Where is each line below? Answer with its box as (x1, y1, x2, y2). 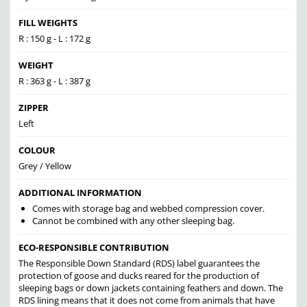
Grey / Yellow (19, 160, 71, 173)
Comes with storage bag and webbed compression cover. (32, 202, 265, 215)
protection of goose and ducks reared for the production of (19, 269, 259, 282)
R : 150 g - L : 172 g (19, 32, 90, 45)
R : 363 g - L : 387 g (19, 75, 90, 88)
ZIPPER (19, 101, 49, 114)
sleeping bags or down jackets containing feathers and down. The (19, 282, 283, 295)
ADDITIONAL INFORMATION (19, 186, 142, 199)
